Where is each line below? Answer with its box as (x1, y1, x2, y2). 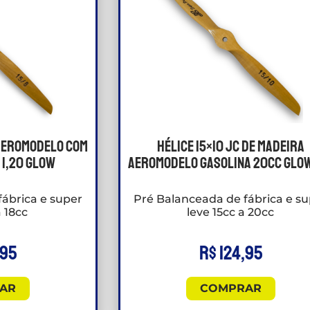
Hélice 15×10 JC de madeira (156, 137, 304, 157)
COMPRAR (199, 282, 262, 295)
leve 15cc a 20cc (187, 206, 275, 219)
